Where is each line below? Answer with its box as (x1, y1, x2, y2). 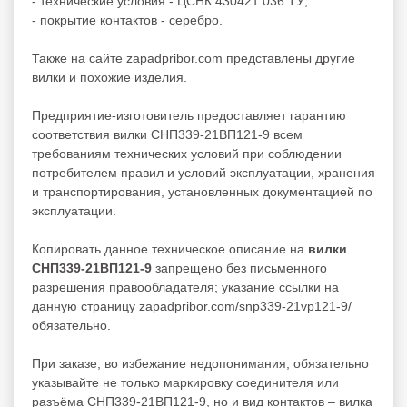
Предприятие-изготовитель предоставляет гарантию (32, 107, 346, 123)
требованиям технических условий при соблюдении (32, 145, 342, 161)
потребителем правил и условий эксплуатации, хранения (32, 164, 375, 180)
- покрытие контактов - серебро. (32, 12, 223, 27)
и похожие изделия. (65, 69, 187, 84)
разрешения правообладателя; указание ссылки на (32, 279, 339, 294)
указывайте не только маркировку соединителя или (32, 374, 339, 390)
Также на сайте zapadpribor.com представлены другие (32, 50, 355, 65)
